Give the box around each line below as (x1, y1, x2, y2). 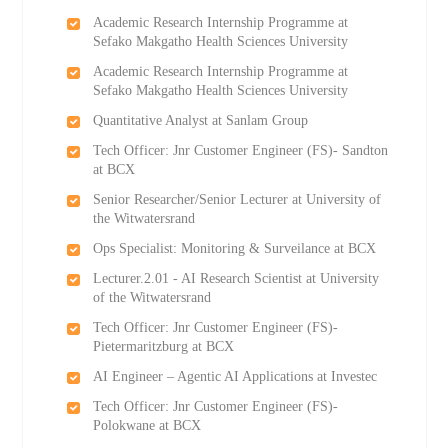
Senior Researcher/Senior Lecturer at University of (92, 192, 381, 207)
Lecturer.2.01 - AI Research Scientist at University (92, 271, 379, 286)
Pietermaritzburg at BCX (92, 339, 234, 354)
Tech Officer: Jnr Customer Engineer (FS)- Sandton (92, 143, 388, 158)
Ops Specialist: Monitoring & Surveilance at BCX (92, 241, 376, 256)
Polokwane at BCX (92, 418, 201, 433)
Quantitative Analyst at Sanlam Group (92, 113, 308, 128)
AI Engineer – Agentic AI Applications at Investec (92, 369, 377, 384)
